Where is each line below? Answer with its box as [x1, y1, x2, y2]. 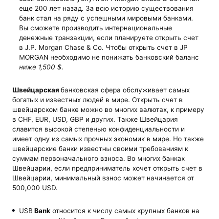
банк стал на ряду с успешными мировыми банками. [19, 14, 193, 22]
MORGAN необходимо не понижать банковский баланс [19, 53, 199, 61]
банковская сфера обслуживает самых [61, 86, 190, 94]
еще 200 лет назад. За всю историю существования [19, 4, 194, 12]
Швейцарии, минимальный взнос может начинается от [12, 174, 195, 182]
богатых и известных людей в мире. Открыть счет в [12, 95, 183, 104]
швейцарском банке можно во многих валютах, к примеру [12, 105, 205, 113]
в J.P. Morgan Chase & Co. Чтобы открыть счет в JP [19, 43, 188, 51]
